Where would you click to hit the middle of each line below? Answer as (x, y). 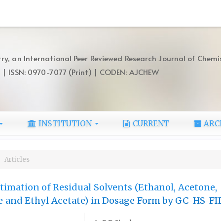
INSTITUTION (66, 123)
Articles (16, 159)
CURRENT (151, 123)
